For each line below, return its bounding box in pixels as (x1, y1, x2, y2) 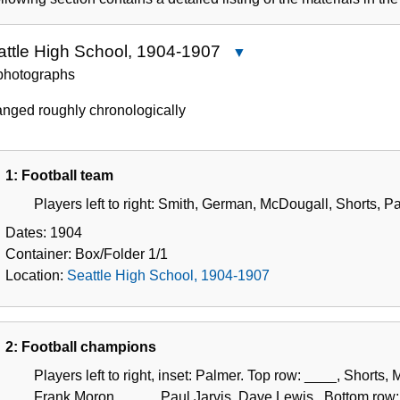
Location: (5, 267, 67, 283)
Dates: (5, 224, 50, 240)
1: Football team (5, 167, 113, 183)
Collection (314, 10, 379, 26)
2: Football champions (5, 338, 156, 354)
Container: (5, 246, 75, 262)
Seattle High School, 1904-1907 (67, 267, 270, 283)
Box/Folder (75, 246, 145, 262)
